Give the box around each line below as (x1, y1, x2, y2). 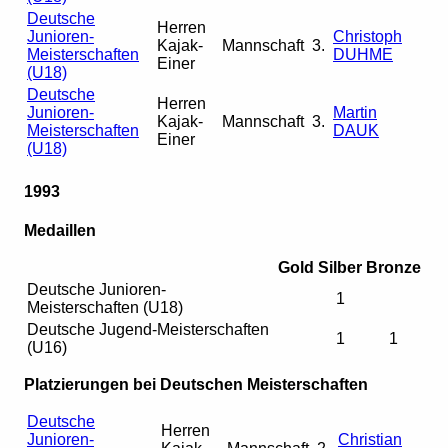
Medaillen (24, 221, 96, 239)
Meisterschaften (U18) (27, 298, 183, 316)
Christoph (333, 28, 402, 46)
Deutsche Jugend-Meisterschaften (27, 320, 269, 338)
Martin (333, 104, 377, 122)
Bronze (366, 258, 421, 276)
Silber (318, 258, 362, 276)
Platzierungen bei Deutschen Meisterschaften (24, 375, 368, 393)
